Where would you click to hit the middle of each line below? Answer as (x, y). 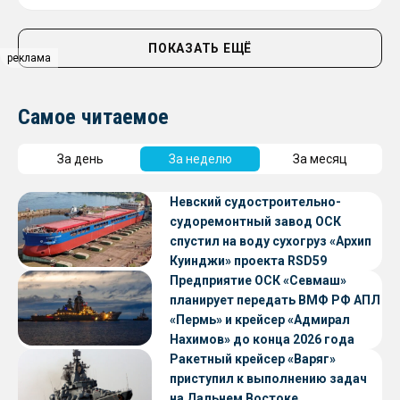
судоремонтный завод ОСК (255, 221)
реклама (29, 58)
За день (80, 158)
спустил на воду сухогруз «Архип (271, 241)
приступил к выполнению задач (268, 378)
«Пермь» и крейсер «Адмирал (260, 319)
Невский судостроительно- (255, 201)
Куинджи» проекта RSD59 (250, 260)
